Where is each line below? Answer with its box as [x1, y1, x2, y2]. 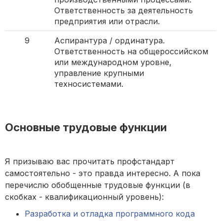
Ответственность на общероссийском [54, 46, 208, 57]
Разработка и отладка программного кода [25, 209, 195, 219]
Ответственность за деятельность [54, 5, 193, 16]
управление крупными [54, 68, 144, 78]
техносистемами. [54, 79, 123, 89]
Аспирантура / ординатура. [54, 36, 165, 46]
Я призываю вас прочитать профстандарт [5, 156, 175, 167]
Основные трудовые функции [5, 121, 167, 134]
